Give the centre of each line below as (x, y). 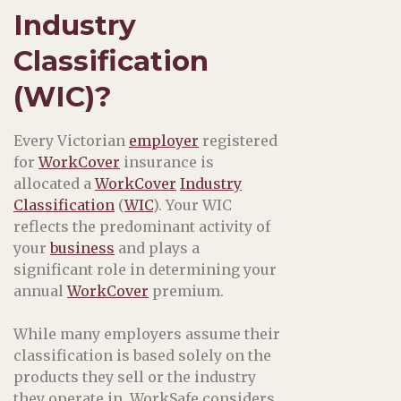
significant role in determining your (145, 269)
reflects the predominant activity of (142, 226)
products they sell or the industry (135, 376)
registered (238, 140)
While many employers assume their (147, 333)
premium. (186, 290)
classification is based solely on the (142, 355)
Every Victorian (71, 140)
